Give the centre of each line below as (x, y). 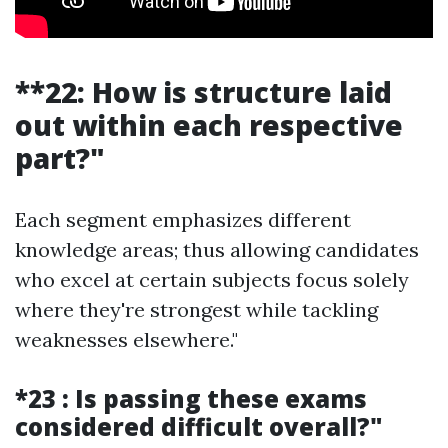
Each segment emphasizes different (183, 219)
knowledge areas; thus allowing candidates (217, 249)
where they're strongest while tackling (196, 309)
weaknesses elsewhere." (126, 339)
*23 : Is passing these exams (191, 398)
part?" (60, 158)
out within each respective (209, 125)
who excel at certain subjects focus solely (212, 279)
